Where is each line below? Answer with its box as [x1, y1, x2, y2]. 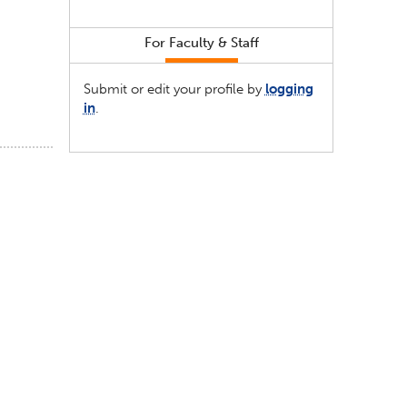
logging [264, 81, 313, 98]
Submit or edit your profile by [83, 81, 265, 98]
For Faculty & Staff [144, 35, 259, 52]
